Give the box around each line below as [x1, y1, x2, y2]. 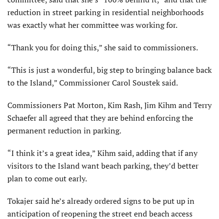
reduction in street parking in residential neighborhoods [7, 7, 204, 18]
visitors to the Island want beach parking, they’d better [7, 160, 198, 172]
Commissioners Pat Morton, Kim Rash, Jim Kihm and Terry [7, 100, 212, 111]
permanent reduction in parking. [7, 125, 121, 136]
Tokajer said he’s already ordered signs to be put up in [7, 196, 195, 207]
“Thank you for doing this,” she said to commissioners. [7, 42, 198, 53]
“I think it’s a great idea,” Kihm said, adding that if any [7, 148, 197, 159]
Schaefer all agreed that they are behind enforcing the [7, 112, 193, 124]
